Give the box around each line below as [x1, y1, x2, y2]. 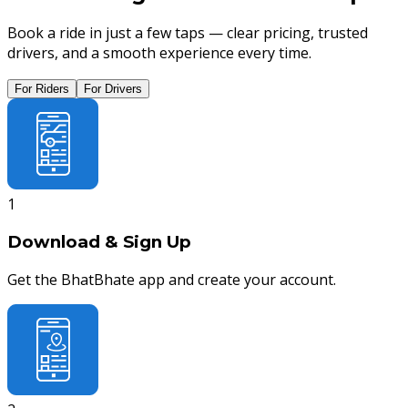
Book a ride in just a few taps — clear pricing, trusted [7, 23, 368, 44]
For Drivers [84, 82, 142, 97]
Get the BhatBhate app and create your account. [7, 269, 336, 290]
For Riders [15, 82, 69, 97]
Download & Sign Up [7, 231, 191, 253]
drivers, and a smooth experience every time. [7, 43, 311, 64]
